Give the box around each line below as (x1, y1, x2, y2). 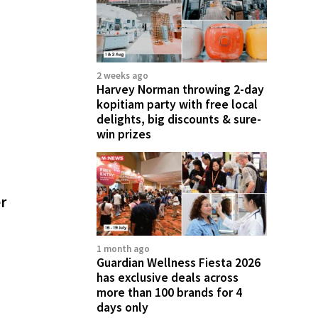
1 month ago (97, 243, 150, 256)
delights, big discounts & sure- (97, 111, 261, 127)
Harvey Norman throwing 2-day (97, 81, 264, 97)
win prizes (97, 126, 151, 142)
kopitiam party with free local (97, 96, 258, 112)
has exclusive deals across (97, 270, 238, 286)
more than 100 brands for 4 (97, 285, 242, 301)
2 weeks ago (97, 69, 148, 82)
